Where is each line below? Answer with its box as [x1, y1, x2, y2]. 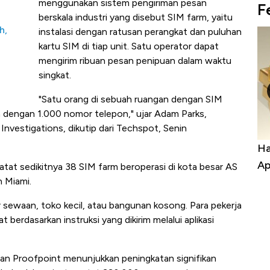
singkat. [39, 69, 71, 81]
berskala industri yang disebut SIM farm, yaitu [39, 11, 233, 24]
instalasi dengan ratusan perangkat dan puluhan [39, 26, 242, 38]
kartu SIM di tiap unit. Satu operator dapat [39, 40, 219, 52]
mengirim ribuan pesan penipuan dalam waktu [39, 55, 231, 67]
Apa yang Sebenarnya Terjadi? [56, 158, 207, 172]
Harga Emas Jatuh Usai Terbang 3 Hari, [56, 141, 249, 155]
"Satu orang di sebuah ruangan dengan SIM [39, 93, 222, 105]
